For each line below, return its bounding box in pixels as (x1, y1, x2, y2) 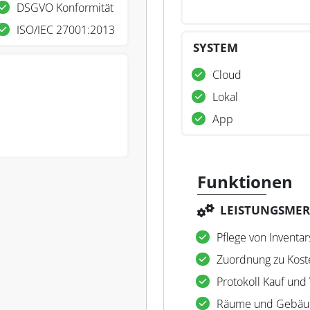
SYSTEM (193, 39, 238, 55)
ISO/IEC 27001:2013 (17, 22, 115, 37)
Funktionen (197, 170, 293, 193)
